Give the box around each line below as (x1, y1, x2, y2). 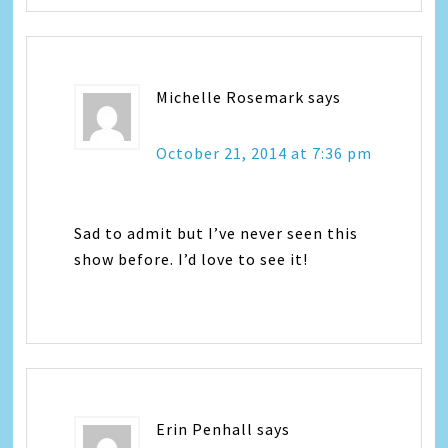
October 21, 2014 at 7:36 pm (156, 143, 373, 164)
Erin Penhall (156, 419, 254, 440)
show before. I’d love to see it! (74, 249, 309, 270)
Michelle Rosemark (156, 87, 305, 108)
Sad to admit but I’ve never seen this (74, 223, 359, 244)
